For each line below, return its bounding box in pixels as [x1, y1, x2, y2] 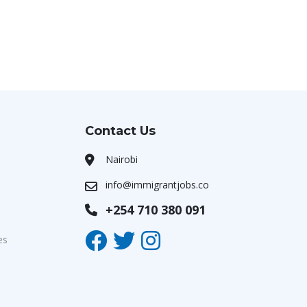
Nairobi [106, 153, 138, 166]
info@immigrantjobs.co [106, 178, 209, 191]
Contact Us [85, 123, 156, 138]
